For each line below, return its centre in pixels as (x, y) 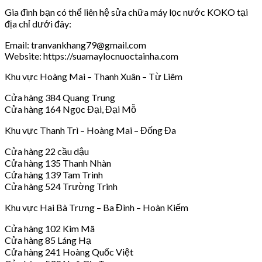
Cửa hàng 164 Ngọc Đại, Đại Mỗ (70, 109)
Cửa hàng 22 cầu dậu (47, 151)
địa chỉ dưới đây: (38, 23)
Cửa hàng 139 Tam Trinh (54, 174)
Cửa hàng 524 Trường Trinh (61, 186)
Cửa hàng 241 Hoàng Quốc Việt (69, 251)
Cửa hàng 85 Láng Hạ (48, 240)
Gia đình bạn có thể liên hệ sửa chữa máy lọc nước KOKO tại (126, 12)
